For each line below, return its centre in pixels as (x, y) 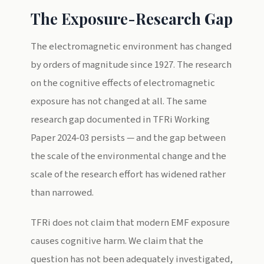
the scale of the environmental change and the (128, 156)
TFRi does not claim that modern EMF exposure (130, 223)
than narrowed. (62, 193)
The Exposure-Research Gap (132, 18)
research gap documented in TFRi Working (120, 120)
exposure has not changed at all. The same (119, 101)
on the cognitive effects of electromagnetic (123, 83)
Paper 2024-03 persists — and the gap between (128, 138)
